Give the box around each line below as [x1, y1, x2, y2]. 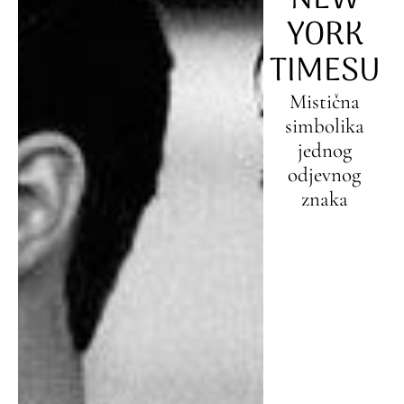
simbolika [284, 114, 364, 139]
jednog [297, 138, 352, 163]
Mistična [289, 89, 360, 115]
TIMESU [269, 45, 381, 98]
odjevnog [288, 162, 362, 188]
